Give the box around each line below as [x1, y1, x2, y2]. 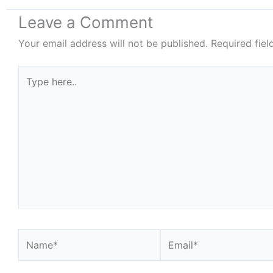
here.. [18, 83, 43, 95]
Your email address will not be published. [18, 37, 208, 49]
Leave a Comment [18, 13, 153, 32]
